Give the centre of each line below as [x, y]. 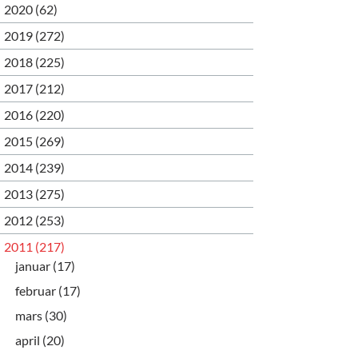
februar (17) [48, 290]
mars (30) [41, 315]
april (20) [40, 340]
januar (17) [45, 265]
